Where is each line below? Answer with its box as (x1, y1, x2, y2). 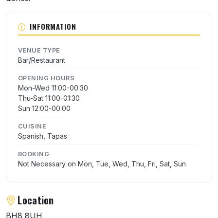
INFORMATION (29, 20, 76, 32)
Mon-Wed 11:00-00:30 (18, 83, 88, 92)
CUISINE (18, 122, 47, 130)
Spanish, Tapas (18, 131, 67, 140)
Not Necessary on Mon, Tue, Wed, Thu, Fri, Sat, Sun (18, 159, 186, 168)
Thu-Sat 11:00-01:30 (18, 93, 80, 102)
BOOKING (18, 150, 50, 158)
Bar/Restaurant (18, 55, 65, 64)
